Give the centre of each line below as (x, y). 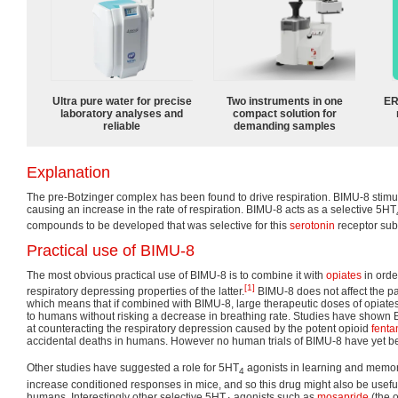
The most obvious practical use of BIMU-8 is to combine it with (176, 276)
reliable (122, 126)
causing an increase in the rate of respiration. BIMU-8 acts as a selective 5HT (211, 209)
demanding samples (284, 126)
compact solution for (284, 113)
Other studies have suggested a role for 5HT (133, 368)
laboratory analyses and (122, 113)
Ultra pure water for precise (122, 101)
